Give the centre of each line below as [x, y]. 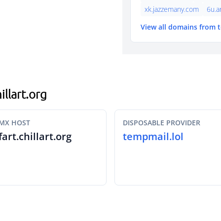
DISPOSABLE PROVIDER [162, 123]
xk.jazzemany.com [172, 9]
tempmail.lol [153, 136]
